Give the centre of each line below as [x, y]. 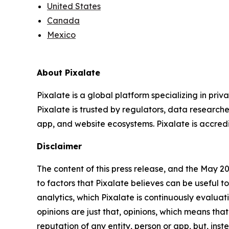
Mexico [61, 35]
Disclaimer [59, 146]
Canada [63, 20]
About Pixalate [68, 73]
